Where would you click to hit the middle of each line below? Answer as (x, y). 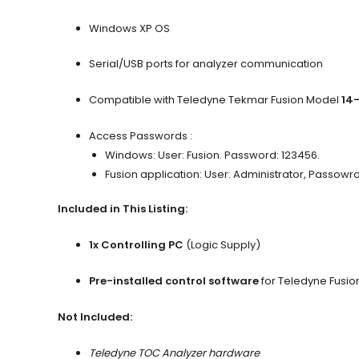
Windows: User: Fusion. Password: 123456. (212, 155)
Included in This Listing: (123, 209)
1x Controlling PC (136, 245)
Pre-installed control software (174, 281)
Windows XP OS (129, 28)
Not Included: (95, 317)
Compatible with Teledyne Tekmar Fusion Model (215, 100)
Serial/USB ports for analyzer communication (206, 64)
